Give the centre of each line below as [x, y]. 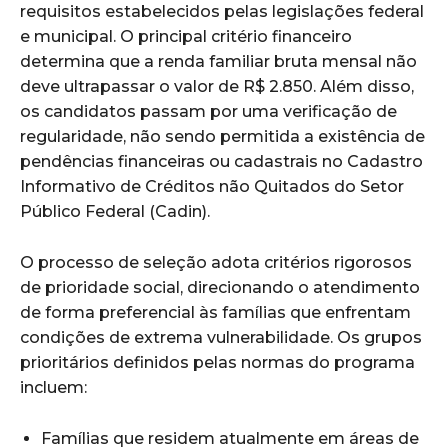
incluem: [53, 388]
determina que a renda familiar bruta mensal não [218, 62]
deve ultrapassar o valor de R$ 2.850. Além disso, [217, 87]
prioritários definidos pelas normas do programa [217, 363]
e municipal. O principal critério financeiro [186, 37]
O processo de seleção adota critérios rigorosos [216, 263]
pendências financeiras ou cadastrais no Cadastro [221, 162]
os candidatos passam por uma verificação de [208, 112]
